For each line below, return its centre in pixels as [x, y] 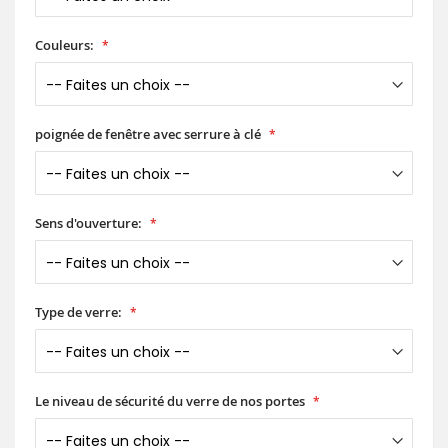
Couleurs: [64, 45]
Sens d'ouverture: [88, 223]
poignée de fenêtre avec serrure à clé [148, 134]
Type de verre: [78, 312]
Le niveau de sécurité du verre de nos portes [170, 401]
